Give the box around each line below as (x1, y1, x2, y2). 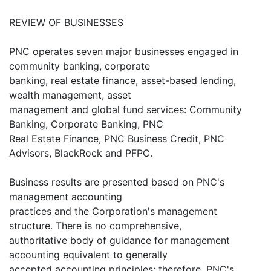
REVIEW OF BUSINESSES (9, 16, 123, 29)
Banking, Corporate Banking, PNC (9, 118, 163, 131)
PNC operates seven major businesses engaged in (9, 45, 238, 58)
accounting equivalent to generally (9, 249, 168, 261)
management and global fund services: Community (9, 103, 242, 116)
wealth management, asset (9, 89, 131, 102)
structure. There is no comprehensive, (9, 220, 181, 232)
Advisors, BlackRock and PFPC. (9, 147, 152, 160)
